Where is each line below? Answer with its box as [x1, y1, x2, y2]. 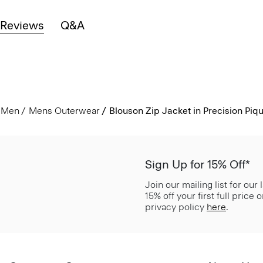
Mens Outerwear [28, 104, 100, 116]
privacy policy [145, 201, 207, 213]
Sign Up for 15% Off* [145, 157, 250, 171]
